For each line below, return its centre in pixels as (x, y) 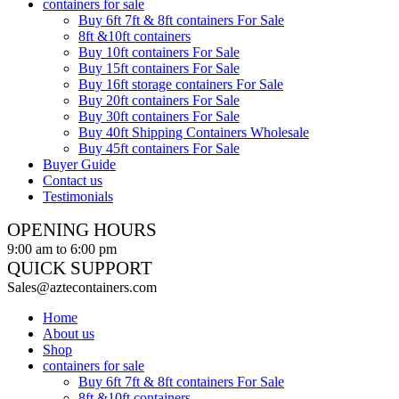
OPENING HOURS (82, 230)
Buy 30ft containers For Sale (159, 116)
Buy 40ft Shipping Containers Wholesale (194, 132)
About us (69, 334)
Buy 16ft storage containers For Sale (181, 84)
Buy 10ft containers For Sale (159, 52)
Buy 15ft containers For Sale (159, 68)
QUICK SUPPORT (80, 268)
